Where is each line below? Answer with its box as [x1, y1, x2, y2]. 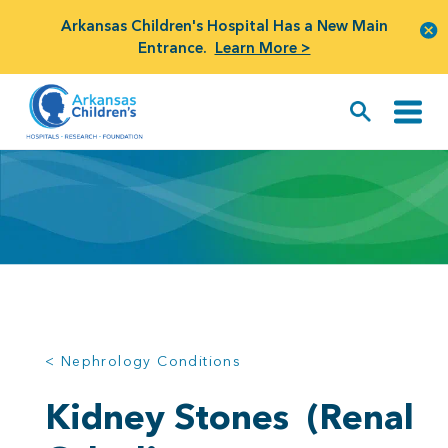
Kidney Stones [45, 395, 298, 439]
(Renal [298, 395, 414, 439]
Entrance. [137, 38, 207, 57]
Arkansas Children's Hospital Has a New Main [60, 16, 388, 35]
